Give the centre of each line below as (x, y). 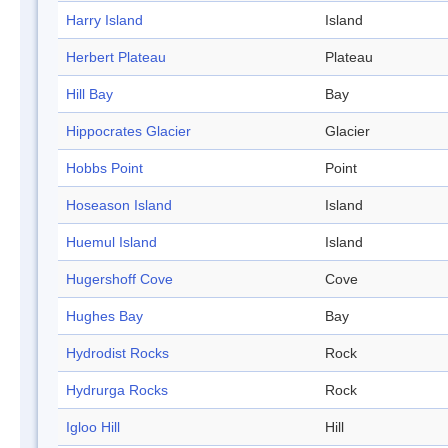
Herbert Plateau (116, 57)
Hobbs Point (104, 168)
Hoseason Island (119, 205)
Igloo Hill (93, 427)
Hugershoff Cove (119, 279)
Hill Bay (89, 94)
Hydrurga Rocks (117, 390)
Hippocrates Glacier (128, 131)
